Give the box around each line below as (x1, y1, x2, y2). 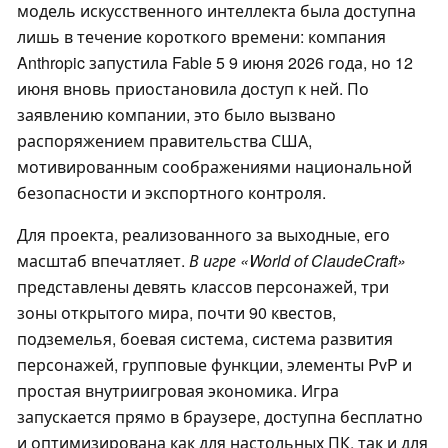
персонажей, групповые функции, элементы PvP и (17, 353, 412, 377)
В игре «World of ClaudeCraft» (189, 249, 406, 273)
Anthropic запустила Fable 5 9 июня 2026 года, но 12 (17, 51, 413, 75)
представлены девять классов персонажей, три (17, 275, 389, 299)
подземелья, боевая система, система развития (17, 327, 393, 351)
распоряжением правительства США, (17, 129, 312, 153)
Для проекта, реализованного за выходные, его (17, 223, 390, 247)
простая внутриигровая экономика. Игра (17, 379, 339, 403)
